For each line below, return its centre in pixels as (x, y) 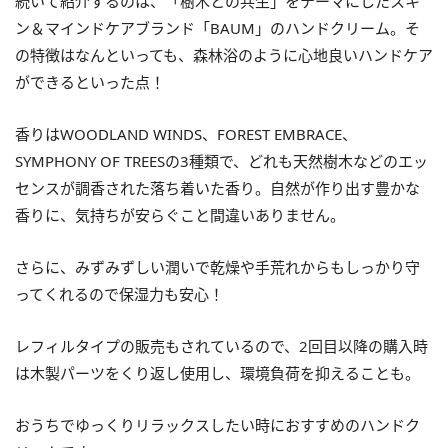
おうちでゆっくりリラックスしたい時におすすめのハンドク (217, 424)
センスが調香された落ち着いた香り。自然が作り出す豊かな (217, 187)
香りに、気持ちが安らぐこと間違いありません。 (180, 214)
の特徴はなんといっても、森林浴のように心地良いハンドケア (224, 54)
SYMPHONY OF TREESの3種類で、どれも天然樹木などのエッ (221, 160)
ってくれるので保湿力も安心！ (119, 293)
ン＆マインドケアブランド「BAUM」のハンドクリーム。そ (217, 27)
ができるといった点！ (90, 81)
